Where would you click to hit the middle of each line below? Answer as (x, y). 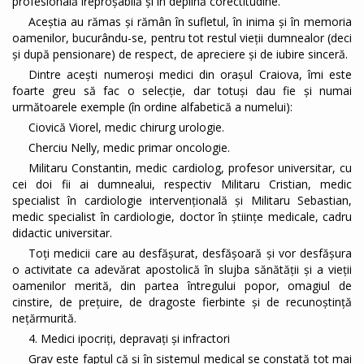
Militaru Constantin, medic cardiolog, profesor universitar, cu (190, 168)
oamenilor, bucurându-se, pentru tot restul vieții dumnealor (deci (182, 38)
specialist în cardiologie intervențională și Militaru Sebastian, (182, 201)
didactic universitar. (62, 233)
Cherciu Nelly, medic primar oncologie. (129, 148)
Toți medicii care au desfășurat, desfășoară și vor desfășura (190, 253)
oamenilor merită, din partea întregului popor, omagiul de (182, 286)
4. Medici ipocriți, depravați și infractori (129, 339)
